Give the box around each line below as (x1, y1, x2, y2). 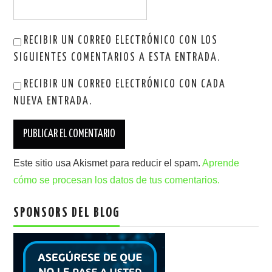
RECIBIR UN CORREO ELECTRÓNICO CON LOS (24, 35, 219, 46)
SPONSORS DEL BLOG (13, 206, 120, 220)
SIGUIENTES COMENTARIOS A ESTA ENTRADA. (13, 52, 221, 63)
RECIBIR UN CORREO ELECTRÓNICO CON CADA (24, 78, 226, 90)
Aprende (202, 157, 240, 168)
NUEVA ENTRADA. (13, 95, 93, 107)
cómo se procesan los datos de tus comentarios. (13, 174, 220, 185)
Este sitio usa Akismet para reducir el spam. (13, 157, 203, 168)
